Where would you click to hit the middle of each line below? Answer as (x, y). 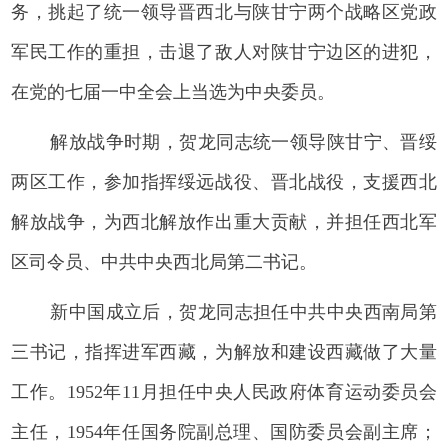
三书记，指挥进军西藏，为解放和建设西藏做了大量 (224, 351)
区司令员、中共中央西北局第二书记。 (164, 261)
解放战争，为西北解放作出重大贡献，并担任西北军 (224, 221)
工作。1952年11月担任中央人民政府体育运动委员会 (224, 391)
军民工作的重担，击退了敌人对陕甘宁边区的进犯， (224, 51)
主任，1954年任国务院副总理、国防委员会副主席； (224, 431)
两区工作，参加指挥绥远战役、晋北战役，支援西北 (224, 181)
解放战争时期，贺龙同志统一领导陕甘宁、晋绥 (243, 141)
